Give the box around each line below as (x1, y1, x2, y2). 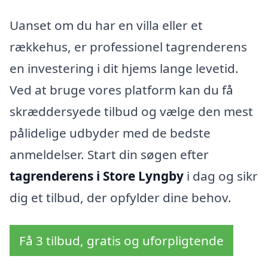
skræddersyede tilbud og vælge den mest (10, 103, 253, 120)
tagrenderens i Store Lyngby (10, 167, 184, 185)
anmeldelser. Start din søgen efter (10, 146, 209, 163)
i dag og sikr (184, 167, 258, 185)
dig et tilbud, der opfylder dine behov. (10, 189, 232, 206)
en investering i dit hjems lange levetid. (10, 60, 239, 77)
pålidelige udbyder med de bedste (10, 124, 211, 142)
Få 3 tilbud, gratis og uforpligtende (19, 232, 224, 249)
